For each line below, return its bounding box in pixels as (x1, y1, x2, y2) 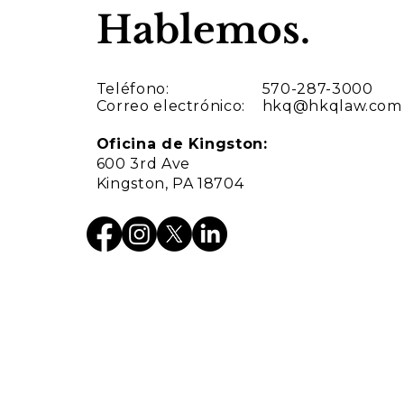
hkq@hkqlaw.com (262, 97, 402, 115)
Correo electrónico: (96, 97, 245, 115)
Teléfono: (96, 80, 170, 97)
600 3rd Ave (96, 155, 190, 172)
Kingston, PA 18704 (96, 175, 244, 192)
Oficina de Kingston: (96, 135, 268, 152)
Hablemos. (96, 6, 310, 53)
